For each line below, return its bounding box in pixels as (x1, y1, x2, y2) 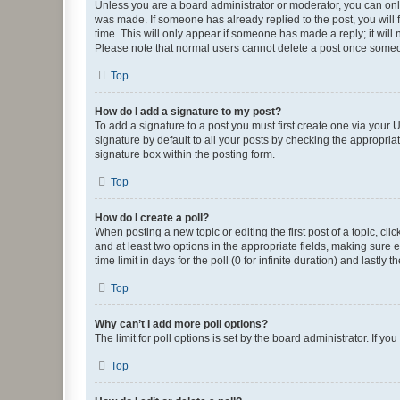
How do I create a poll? (95, 211, 209, 224)
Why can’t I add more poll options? (95, 317, 268, 330)
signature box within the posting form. (95, 147, 275, 161)
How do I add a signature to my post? (95, 104, 281, 118)
